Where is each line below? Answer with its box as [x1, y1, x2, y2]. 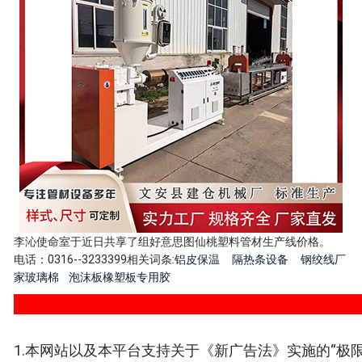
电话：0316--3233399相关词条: [14, 253, 175, 267]
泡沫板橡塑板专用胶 [69, 271, 171, 284]
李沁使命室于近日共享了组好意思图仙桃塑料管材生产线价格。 [14, 235, 331, 249]
